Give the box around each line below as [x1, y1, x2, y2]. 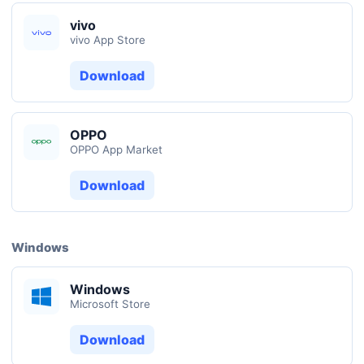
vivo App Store [70, 33, 145, 46]
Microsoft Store [70, 297, 150, 310]
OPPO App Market [70, 143, 162, 156]
